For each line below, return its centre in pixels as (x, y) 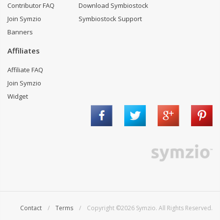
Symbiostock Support (110, 19)
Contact (31, 208)
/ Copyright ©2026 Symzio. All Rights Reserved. (143, 208)
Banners (20, 32)
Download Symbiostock (113, 5)
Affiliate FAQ (25, 70)
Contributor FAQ (31, 5)
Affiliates (24, 51)
